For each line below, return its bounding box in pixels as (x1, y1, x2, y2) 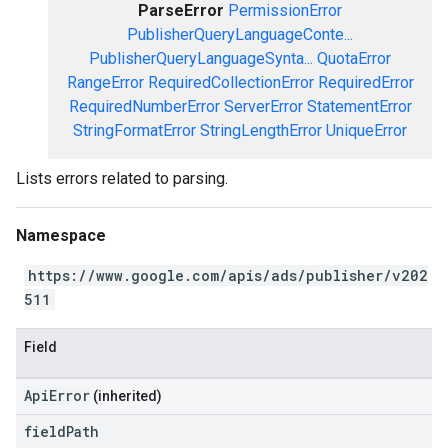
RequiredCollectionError (147, 73, 314, 92)
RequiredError (317, 73, 414, 92)
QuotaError (317, 49, 391, 68)
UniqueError (326, 121, 407, 140)
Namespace (16, 226, 106, 245)
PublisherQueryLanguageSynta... (89, 49, 313, 68)
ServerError (223, 97, 303, 116)
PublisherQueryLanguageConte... (127, 25, 353, 44)
